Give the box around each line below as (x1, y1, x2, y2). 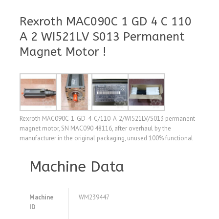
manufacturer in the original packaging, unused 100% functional (20, 134, 193, 143)
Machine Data (29, 158, 124, 176)
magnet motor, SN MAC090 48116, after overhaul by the (20, 124, 171, 133)
